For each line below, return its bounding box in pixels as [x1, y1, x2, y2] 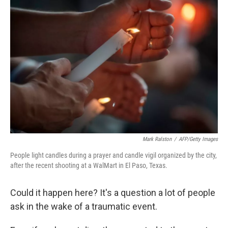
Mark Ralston [142, 136, 172, 142]
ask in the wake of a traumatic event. [10, 201, 157, 212]
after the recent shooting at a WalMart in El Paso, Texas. [10, 161, 167, 169]
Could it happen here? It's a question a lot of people [10, 187, 215, 198]
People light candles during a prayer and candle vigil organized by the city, [10, 151, 217, 159]
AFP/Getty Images [179, 136, 218, 142]
